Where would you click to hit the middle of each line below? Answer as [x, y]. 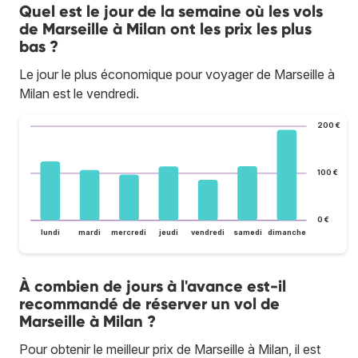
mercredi [129, 233]
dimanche [286, 233]
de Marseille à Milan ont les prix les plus [165, 28]
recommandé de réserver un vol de [149, 304]
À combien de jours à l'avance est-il [153, 286]
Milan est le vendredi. [79, 93]
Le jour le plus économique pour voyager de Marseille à [177, 74]
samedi [247, 233]
